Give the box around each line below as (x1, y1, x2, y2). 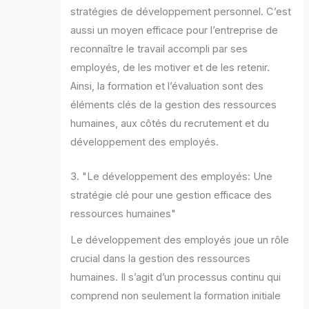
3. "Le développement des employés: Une (70, 170, 273, 183)
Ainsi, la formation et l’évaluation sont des (70, 79, 264, 92)
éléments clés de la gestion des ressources (70, 98, 277, 111)
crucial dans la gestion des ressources (70, 252, 251, 265)
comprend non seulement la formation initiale (70, 289, 281, 302)
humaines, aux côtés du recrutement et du (70, 117, 270, 130)
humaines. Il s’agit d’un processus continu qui (70, 270, 281, 283)
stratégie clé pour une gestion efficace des (70, 189, 272, 202)
